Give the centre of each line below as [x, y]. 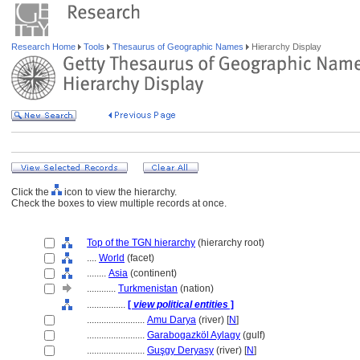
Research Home [45, 47]
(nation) [196, 288]
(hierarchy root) [230, 243]
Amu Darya [172, 320]
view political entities [181, 305]
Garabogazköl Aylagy [194, 335]
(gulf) [253, 335]
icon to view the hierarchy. [119, 192]
